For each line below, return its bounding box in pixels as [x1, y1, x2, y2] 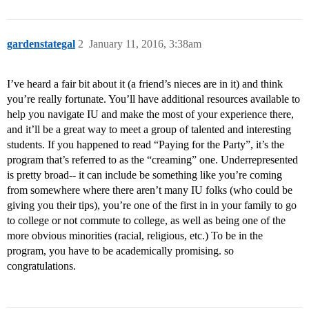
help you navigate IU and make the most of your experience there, [7, 108, 294, 121]
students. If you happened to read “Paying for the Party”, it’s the [7, 139, 284, 151]
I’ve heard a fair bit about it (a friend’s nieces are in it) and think [7, 78, 283, 90]
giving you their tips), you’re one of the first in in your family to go [7, 199, 297, 212]
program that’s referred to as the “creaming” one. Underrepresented [7, 154, 298, 166]
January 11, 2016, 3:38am [89, 38, 201, 50]
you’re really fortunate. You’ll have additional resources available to [7, 93, 300, 106]
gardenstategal [7, 38, 75, 50]
